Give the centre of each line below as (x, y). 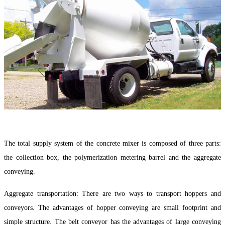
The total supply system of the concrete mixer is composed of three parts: (113, 143)
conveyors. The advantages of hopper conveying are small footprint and (113, 207)
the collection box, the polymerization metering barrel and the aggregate (113, 157)
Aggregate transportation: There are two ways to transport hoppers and (113, 193)
